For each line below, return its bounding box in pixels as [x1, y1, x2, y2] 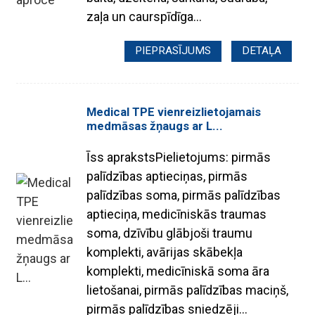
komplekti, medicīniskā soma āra [86, 264, 270, 279]
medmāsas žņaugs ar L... [86, 119, 224, 134]
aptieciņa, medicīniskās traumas [86, 207, 267, 222]
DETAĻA [242, 44, 282, 58]
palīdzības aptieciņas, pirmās [86, 169, 248, 184]
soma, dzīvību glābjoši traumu [86, 226, 253, 241]
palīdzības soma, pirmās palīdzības [86, 188, 281, 203]
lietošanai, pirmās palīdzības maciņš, [86, 283, 289, 298]
